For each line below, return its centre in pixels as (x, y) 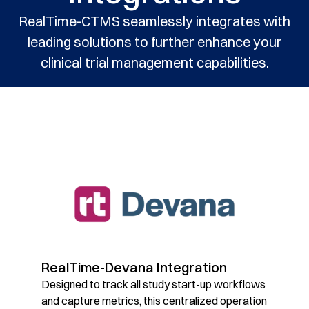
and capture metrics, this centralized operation (154, 300)
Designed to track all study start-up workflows (153, 284)
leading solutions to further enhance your (154, 41)
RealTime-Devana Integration (134, 267)
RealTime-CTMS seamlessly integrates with (154, 21)
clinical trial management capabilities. (154, 62)
